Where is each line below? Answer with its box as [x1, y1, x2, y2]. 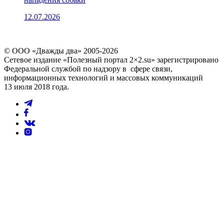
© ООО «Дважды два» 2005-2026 [4, 46, 118, 55]
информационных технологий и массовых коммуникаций [4, 73, 203, 82]
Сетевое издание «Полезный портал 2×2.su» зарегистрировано [4, 55, 218, 64]
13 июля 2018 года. [4, 82, 69, 91]
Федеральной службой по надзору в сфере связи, [4, 64, 172, 73]
